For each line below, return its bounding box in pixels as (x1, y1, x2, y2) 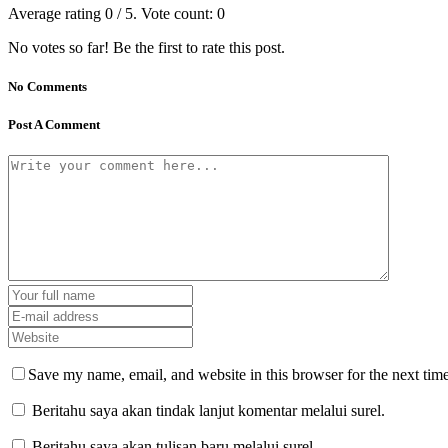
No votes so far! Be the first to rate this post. (8, 38, 285, 56)
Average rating (8, 4, 105, 22)
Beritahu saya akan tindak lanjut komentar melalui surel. (32, 402, 385, 420)
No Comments (8, 78, 87, 94)
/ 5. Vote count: (113, 4, 217, 22)
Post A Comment (8, 117, 100, 133)
